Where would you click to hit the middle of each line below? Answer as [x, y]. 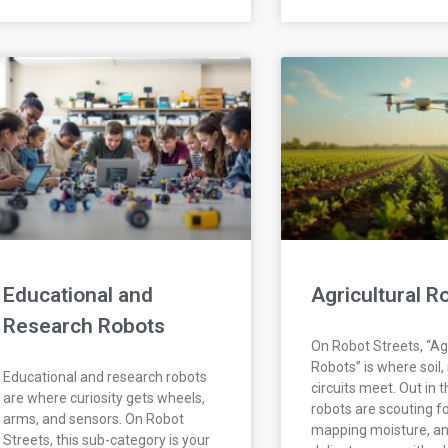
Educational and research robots [105, 377]
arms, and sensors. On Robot [94, 419]
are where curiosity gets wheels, [104, 398]
